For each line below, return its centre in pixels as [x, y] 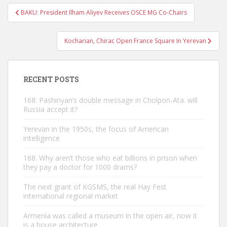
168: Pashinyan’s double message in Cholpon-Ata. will [110, 100]
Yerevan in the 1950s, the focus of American [96, 129]
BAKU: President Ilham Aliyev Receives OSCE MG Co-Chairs [104, 12]
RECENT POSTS [51, 79]
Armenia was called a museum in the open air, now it [110, 216]
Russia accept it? [50, 109]
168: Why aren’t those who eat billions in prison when [110, 158]
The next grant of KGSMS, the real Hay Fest [95, 187]
